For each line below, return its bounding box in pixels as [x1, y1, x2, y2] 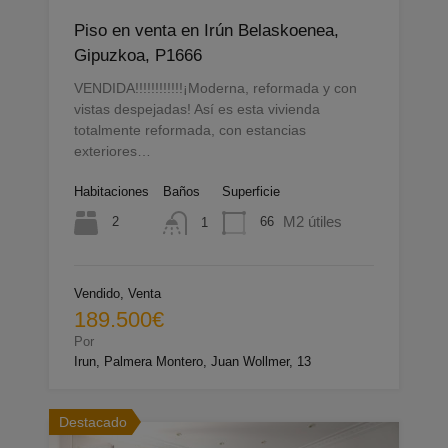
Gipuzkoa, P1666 [74, 45, 202, 65]
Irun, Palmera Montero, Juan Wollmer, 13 [74, 353, 311, 369]
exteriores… [74, 142, 151, 159]
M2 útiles [283, 212, 342, 230]
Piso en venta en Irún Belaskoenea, [74, 20, 339, 40]
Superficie [222, 183, 280, 199]
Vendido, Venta [74, 285, 161, 301]
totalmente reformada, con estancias [74, 121, 306, 138]
